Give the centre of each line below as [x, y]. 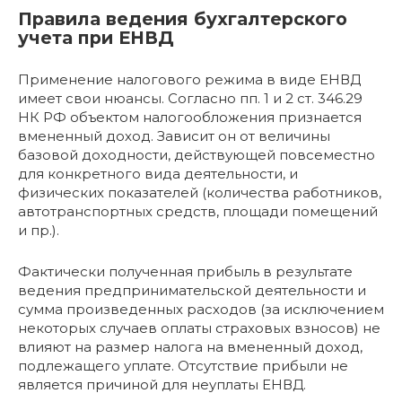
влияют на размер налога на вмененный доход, [190, 347]
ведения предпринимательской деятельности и [192, 291]
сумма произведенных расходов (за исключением [201, 310]
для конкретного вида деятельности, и [158, 174]
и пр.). [39, 231]
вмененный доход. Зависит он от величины [174, 136]
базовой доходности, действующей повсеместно [197, 155]
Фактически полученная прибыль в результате [185, 272]
